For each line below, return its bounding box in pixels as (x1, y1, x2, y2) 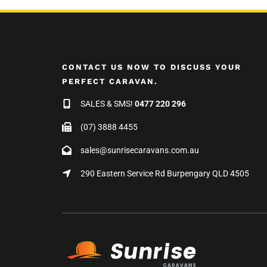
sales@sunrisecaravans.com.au (80, 145, 199, 155)
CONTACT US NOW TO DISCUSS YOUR (62, 63, 241, 72)
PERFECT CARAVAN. (62, 77, 158, 86)
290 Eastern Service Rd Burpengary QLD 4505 (72, 168, 249, 178)
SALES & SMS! (72, 99, 135, 109)
